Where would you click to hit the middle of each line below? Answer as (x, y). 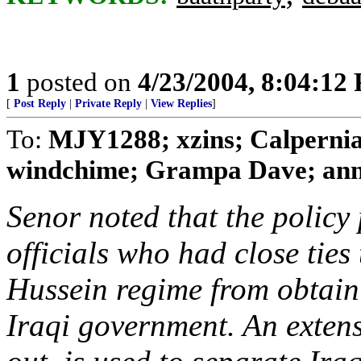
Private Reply (108, 104)
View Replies (181, 104)
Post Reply (40, 104)
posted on (79, 82)
